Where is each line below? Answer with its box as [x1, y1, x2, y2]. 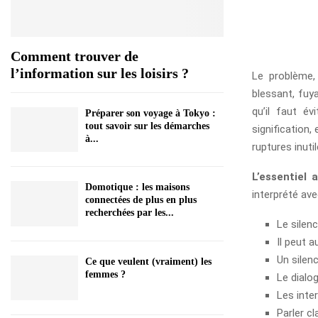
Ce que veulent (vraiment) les [85, 256, 212, 267]
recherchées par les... [85, 207, 174, 219]
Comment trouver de [11, 48, 138, 64]
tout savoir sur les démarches [85, 121, 209, 131]
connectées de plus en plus [85, 194, 197, 206]
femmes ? [85, 268, 126, 280]
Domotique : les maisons [85, 182, 190, 193]
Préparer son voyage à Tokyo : [85, 108, 216, 119]
